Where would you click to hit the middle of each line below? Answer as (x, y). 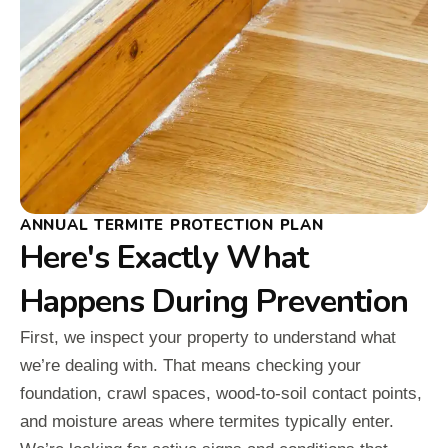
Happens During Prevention (214, 301)
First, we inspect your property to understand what (208, 337)
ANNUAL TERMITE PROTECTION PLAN (172, 224)
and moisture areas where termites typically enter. (207, 421)
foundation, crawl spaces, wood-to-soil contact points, (221, 393)
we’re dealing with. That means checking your (190, 365)
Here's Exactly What (164, 257)
